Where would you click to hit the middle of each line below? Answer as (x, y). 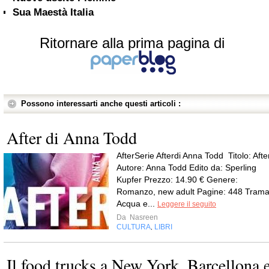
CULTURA (134, 227)
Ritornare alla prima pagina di (132, 43)
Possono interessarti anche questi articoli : (101, 104)
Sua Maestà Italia (53, 12)
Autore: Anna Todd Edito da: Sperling (186, 168)
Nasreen (143, 217)
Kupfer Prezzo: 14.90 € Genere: (177, 180)
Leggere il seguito (187, 204)
